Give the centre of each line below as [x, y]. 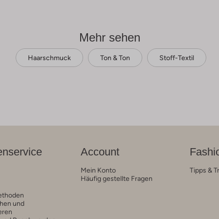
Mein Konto [98, 170]
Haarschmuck [49, 57]
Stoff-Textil [176, 57]
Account [100, 152]
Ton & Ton [115, 57]
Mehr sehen [109, 37]
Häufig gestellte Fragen [116, 178]
